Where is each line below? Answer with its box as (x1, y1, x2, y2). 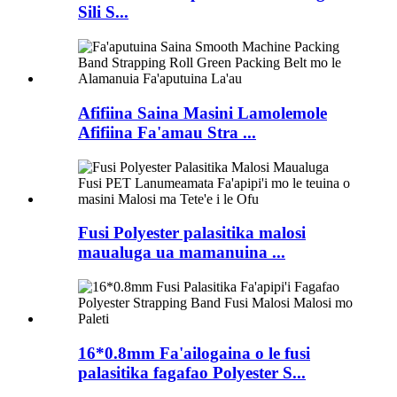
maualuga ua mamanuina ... (78, 243, 285, 262)
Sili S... (78, 3, 128, 22)
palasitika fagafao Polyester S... (78, 362, 306, 382)
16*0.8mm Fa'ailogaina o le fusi (78, 343, 310, 362)
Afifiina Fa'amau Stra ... (78, 122, 256, 142)
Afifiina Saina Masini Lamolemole (78, 103, 327, 122)
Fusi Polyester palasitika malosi (78, 223, 306, 243)
